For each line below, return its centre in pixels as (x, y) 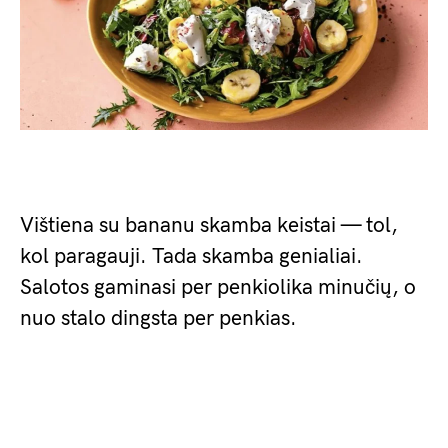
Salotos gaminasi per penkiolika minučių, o (218, 287)
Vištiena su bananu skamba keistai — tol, (209, 225)
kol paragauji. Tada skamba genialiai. (191, 256)
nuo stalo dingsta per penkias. (158, 318)
